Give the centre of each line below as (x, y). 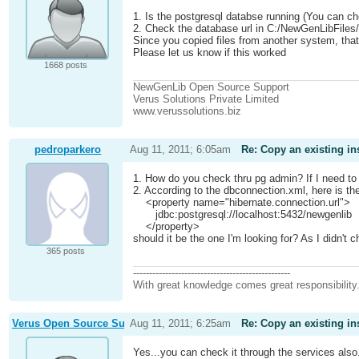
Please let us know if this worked (210, 53)
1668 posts (65, 65)
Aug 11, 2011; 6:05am (180, 150)
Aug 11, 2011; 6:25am (180, 324)
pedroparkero (68, 150)
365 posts (65, 251)
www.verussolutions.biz (188, 111)
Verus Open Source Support (81, 324)
